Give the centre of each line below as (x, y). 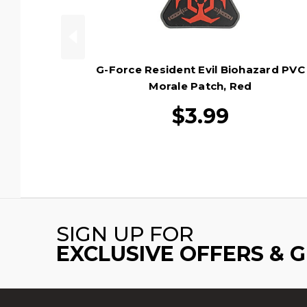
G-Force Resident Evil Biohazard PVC (200, 69)
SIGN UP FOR (125, 234)
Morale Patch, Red (200, 86)
